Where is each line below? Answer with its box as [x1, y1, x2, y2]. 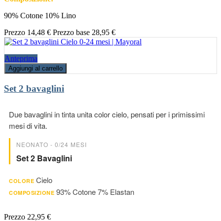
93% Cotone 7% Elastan [56, 186, 134, 197]
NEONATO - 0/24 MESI [16, 140, 87, 148]
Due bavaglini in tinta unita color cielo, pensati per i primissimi [9, 109, 205, 119]
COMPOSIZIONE [9, 188, 54, 196]
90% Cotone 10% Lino [4, 11, 76, 20]
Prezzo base [53, 28, 90, 37]
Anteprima [4, 54, 37, 63]
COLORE [9, 177, 34, 184]
